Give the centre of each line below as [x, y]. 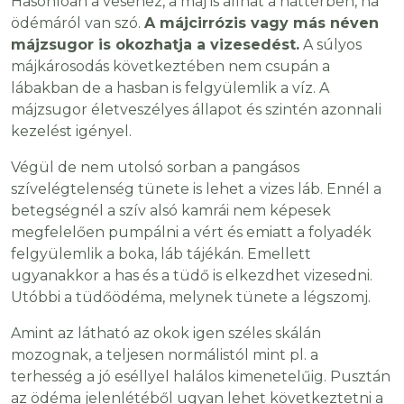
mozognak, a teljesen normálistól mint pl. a [165, 355]
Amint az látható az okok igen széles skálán [166, 334]
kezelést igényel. [71, 132]
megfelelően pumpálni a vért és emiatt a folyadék [191, 233]
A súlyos [331, 45]
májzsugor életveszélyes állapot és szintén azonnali [196, 110]
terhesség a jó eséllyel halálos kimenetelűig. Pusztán [201, 377]
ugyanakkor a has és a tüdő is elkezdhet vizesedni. [192, 276]
